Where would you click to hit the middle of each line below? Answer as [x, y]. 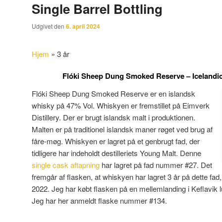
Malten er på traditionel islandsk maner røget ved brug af [122, 129]
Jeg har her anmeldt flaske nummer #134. [99, 200]
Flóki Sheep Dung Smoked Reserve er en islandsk [113, 93]
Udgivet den [49, 26]
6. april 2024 [83, 27]
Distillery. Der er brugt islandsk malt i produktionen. [113, 117]
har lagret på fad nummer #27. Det [156, 165]
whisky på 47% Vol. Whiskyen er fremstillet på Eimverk [121, 105]
